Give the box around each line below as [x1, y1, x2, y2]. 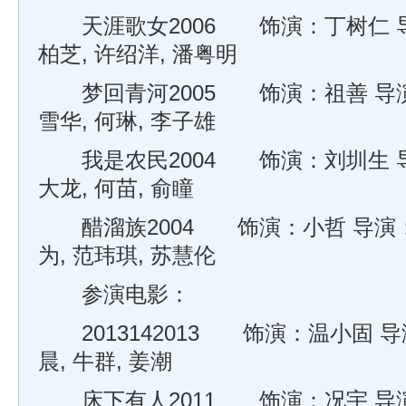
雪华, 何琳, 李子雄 [38, 110, 216, 133]
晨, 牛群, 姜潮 [38, 350, 172, 373]
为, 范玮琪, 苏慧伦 [38, 244, 216, 267]
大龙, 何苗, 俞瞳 [38, 177, 194, 200]
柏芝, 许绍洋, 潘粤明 [38, 43, 237, 66]
